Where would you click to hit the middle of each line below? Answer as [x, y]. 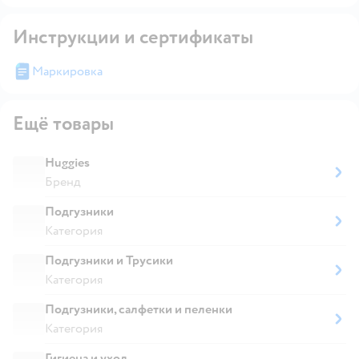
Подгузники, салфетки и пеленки [139, 309]
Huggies [67, 162]
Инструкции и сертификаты [133, 37]
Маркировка [67, 71]
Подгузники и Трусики [109, 260]
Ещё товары [63, 123]
